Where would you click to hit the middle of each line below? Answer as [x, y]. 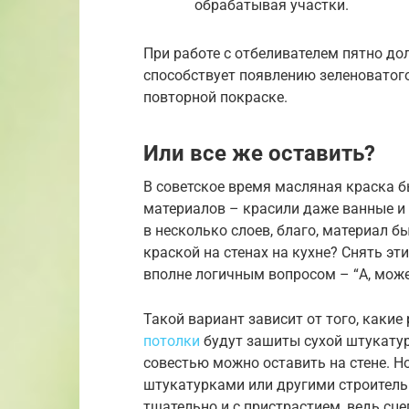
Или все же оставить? [259, 154]
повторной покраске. [215, 98]
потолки [172, 341]
